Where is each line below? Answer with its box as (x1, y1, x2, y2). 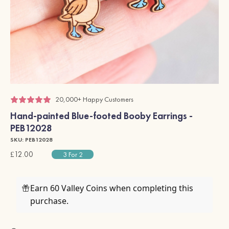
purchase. (30, 195, 69, 207)
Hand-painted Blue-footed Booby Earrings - (10, 109, 193, 123)
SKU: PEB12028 (10, 135, 53, 144)
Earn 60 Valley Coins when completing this (30, 182, 194, 194)
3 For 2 (62, 150, 83, 159)
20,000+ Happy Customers (55, 95, 133, 104)
